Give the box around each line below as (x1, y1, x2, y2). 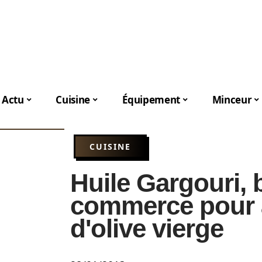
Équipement (122, 92, 181, 106)
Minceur (212, 92, 252, 106)
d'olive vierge (70, 214, 223, 243)
